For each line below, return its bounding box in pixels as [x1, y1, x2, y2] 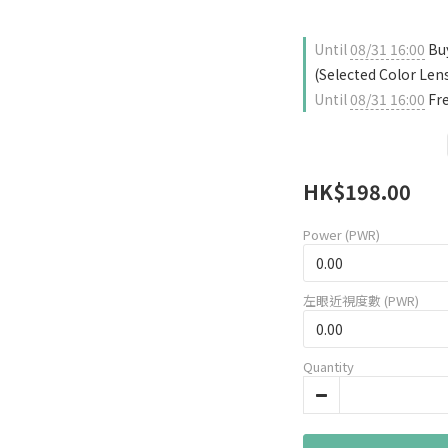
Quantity [303, 357, 354, 376]
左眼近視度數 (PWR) [303, 291, 419, 310]
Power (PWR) [303, 225, 380, 244]
